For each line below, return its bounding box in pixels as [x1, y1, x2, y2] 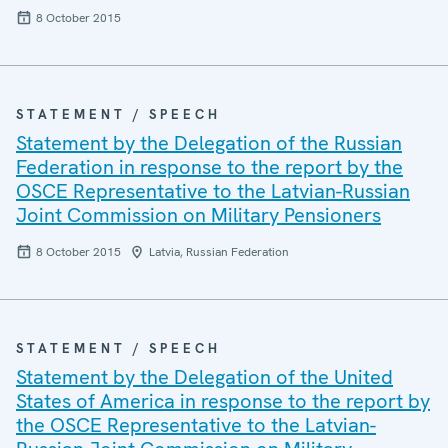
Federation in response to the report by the [16, 154, 403, 180]
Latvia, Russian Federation [149, 244, 289, 260]
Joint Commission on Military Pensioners [16, 202, 381, 228]
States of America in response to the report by [16, 388, 430, 414]
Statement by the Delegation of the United [16, 364, 393, 390]
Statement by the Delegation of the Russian [16, 130, 402, 156]
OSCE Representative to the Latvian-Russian [16, 178, 410, 204]
